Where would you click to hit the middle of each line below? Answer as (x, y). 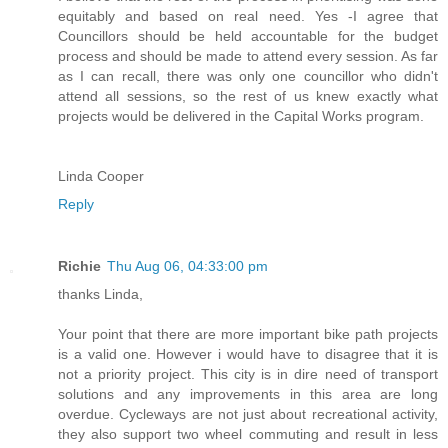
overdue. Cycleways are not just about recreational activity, (248, 413)
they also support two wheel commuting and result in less (248, 433)
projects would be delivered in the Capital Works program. (241, 115)
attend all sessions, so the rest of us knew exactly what (248, 95)
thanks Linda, (100, 293)
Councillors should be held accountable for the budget (248, 35)
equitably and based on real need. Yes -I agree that (248, 15)
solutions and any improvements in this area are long (248, 393)
